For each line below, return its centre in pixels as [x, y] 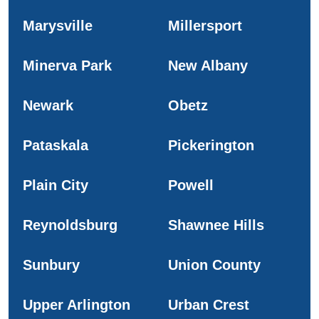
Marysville [58, 25]
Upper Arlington [77, 304]
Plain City [56, 185]
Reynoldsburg [70, 225]
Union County [214, 265]
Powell [191, 185]
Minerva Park [67, 65]
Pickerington [211, 145]
